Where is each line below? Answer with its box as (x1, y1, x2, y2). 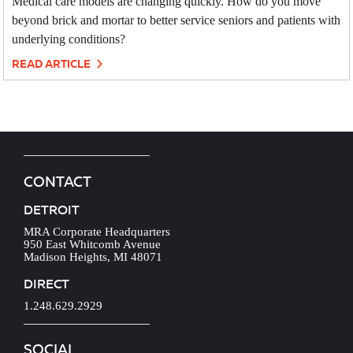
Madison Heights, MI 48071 (24, 251, 162, 264)
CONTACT (24, 173, 91, 191)
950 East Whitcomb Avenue (24, 238, 161, 251)
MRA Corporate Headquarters (24, 225, 170, 239)
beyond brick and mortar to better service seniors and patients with (12, 13, 341, 28)
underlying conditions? (12, 32, 126, 46)
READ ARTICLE (12, 57, 94, 72)
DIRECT (24, 275, 69, 292)
